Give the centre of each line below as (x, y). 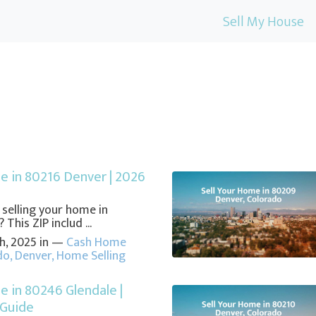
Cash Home (96, 243)
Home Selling (91, 256)
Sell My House (263, 22)
